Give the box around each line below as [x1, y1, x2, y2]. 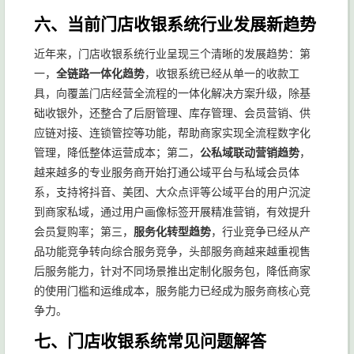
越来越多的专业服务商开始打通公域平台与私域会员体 [34, 166, 299, 179]
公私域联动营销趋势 [200, 146, 299, 159]
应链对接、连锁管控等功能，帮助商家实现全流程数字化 [34, 126, 311, 139]
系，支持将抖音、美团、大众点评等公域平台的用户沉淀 [34, 186, 311, 198]
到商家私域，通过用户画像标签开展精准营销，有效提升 [34, 205, 311, 218]
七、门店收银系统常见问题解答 [34, 332, 266, 350]
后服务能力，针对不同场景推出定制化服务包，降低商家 [34, 265, 311, 277]
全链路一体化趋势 [56, 67, 145, 80]
